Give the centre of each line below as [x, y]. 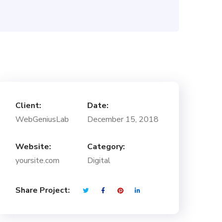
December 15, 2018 [123, 119]
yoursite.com [37, 161]
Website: [33, 147]
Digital [99, 161]
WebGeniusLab [42, 119]
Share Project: [43, 190]
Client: [28, 106]
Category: [106, 147]
